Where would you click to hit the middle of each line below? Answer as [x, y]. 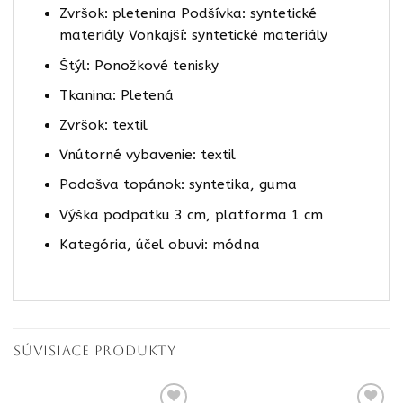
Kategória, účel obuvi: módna [159, 244]
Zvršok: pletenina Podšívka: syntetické [188, 14]
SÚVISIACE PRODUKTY [95, 350]
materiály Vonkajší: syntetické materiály [193, 36]
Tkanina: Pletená [116, 95]
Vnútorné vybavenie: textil [147, 155]
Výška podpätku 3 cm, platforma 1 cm [191, 215]
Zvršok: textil [103, 125]
